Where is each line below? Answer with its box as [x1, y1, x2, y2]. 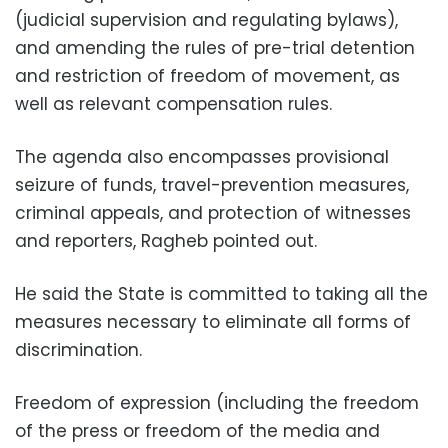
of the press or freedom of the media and [15, 419, 380, 444]
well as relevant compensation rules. [15, 92, 332, 117]
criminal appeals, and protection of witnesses [15, 201, 411, 226]
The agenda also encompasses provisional [15, 145, 389, 170]
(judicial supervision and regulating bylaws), [15, 8, 398, 33]
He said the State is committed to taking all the [15, 282, 428, 307]
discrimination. [15, 338, 142, 363]
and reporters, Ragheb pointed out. [15, 229, 317, 254]
